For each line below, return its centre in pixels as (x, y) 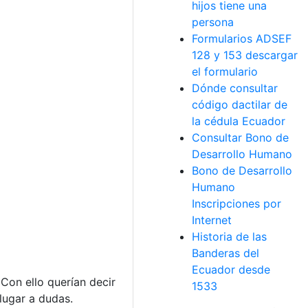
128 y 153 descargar (245, 55)
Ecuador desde (231, 269)
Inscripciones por (236, 203)
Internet (212, 220)
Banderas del (225, 253)
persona (213, 22)
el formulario (225, 71)
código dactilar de (240, 104)
